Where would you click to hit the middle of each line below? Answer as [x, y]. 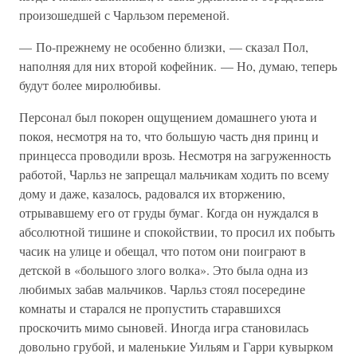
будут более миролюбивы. [90, 85]
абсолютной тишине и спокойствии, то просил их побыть [177, 231]
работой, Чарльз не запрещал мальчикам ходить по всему [174, 174]
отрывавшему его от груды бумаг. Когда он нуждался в [169, 212]
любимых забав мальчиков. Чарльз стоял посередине [162, 289]
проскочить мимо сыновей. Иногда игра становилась [164, 327]
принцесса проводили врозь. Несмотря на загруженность [175, 155]
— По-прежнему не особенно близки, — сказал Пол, [164, 47]
